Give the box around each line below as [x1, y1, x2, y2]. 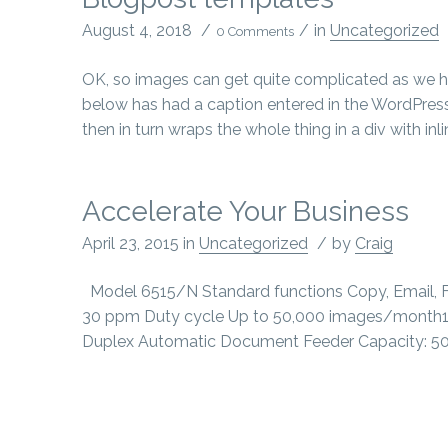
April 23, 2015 [82, 234, 179, 254]
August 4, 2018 [82, 21, 192, 41]
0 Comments [216, 24, 294, 40]
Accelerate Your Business [82, 195, 409, 229]
